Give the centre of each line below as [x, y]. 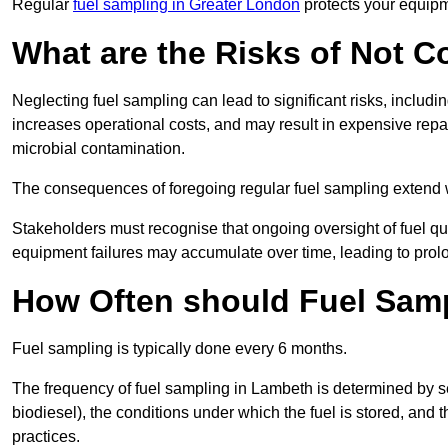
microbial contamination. [98, 149]
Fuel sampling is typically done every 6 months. [179, 349]
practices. [46, 437]
